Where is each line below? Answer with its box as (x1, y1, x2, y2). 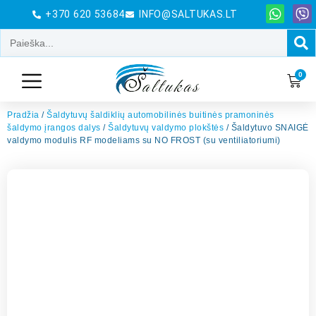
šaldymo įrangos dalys (7, 123, 101, 133)
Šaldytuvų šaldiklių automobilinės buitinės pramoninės (47, 110, 274, 121)
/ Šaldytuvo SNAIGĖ (224, 123, 309, 133)
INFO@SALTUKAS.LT (139, 8, 238, 20)
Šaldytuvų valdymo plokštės (108, 123, 224, 133)
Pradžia (7, 110, 39, 121)
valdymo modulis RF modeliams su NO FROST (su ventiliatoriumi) (7, 135, 281, 146)
